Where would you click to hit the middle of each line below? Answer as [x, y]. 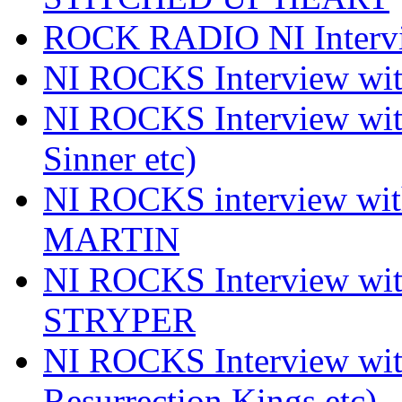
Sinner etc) [120, 158]
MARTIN [111, 239]
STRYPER [119, 319]
